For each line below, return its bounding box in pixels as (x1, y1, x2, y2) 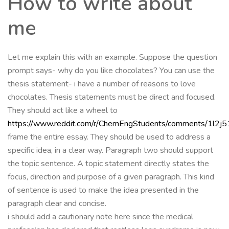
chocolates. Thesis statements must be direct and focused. (8, 91, 216, 103)
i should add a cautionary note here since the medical (8, 211, 193, 222)
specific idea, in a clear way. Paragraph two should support (8, 144, 213, 156)
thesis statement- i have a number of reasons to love (8, 78, 196, 89)
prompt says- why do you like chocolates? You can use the (8, 64, 215, 76)
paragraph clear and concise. (8, 197, 106, 209)
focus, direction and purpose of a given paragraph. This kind (8, 171, 214, 182)
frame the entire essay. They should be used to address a (8, 131, 211, 143)
